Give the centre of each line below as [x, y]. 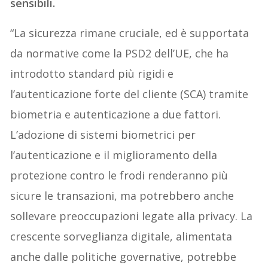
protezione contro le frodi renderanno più [119, 176]
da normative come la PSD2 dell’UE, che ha [120, 54]
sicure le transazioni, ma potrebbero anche [122, 196]
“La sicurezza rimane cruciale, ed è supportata [130, 33]
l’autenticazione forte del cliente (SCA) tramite [130, 94]
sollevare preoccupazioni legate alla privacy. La [132, 216]
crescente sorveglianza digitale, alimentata [121, 237]
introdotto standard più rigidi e [92, 74]
